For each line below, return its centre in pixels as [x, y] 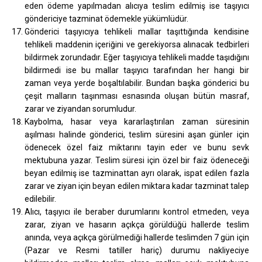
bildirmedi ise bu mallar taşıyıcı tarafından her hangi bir [137, 70]
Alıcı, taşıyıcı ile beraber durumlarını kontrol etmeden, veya [137, 211]
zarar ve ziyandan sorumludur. [81, 108]
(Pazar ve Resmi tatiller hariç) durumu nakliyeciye [137, 250]
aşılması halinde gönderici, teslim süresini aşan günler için [137, 134]
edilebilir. [41, 199]
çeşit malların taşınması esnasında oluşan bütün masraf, [137, 96]
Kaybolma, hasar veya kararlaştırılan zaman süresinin [137, 121]
